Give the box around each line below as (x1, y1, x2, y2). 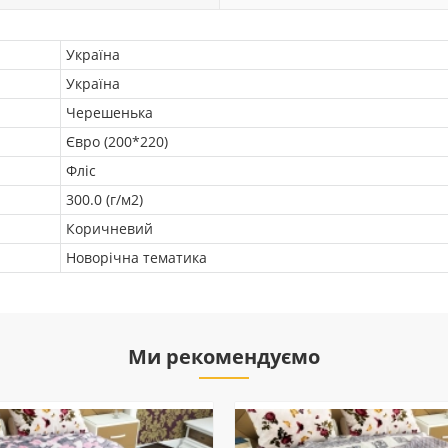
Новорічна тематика (66, 248, 207, 267)
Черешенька (66, 103, 153, 122)
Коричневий (66, 219, 153, 238)
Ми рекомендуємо (128, 343, 320, 370)
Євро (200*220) (66, 132, 168, 151)
